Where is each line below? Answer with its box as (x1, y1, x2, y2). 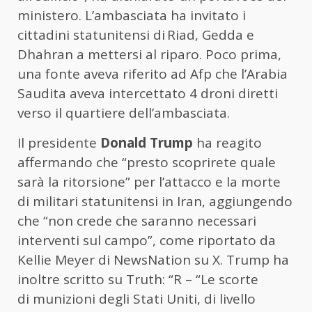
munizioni (33, 290, 95, 309)
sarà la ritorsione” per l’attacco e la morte (17, 173, 281, 192)
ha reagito (193, 134, 262, 153)
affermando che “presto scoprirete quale (17, 153, 276, 172)
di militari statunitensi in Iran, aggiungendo (17, 192, 292, 211)
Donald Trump (100, 134, 193, 153)
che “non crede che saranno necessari (17, 212, 256, 231)
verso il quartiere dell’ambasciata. (17, 104, 230, 123)
